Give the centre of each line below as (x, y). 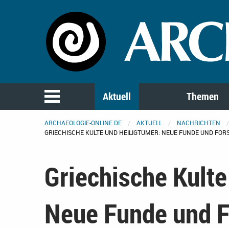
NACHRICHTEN (199, 123)
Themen (202, 97)
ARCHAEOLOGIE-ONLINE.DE (83, 123)
